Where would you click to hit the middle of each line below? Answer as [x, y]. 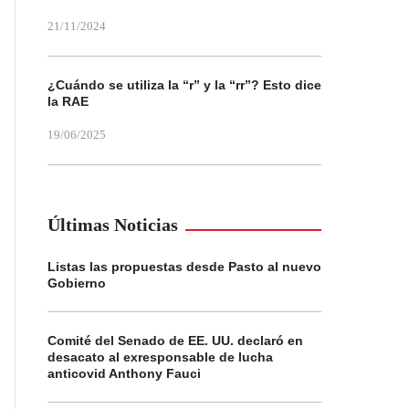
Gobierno [77, 283]
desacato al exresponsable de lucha [160, 357]
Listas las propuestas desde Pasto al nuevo [184, 267]
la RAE [68, 101]
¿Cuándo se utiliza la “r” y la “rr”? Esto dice [184, 85]
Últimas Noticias [113, 225]
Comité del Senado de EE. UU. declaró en [175, 341]
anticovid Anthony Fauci [124, 373]
